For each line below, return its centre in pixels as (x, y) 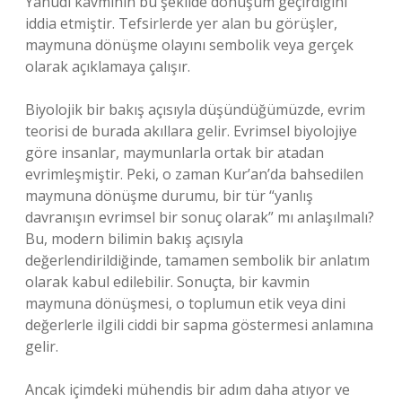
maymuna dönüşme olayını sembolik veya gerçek (189, 45)
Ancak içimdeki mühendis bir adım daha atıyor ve (188, 389)
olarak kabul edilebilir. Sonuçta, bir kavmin (167, 282)
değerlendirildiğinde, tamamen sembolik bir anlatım (197, 260)
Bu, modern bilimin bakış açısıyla (134, 239)
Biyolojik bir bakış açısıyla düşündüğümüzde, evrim (195, 109)
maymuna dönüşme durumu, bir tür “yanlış (169, 196)
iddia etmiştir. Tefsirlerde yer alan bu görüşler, (181, 23)
